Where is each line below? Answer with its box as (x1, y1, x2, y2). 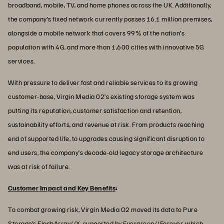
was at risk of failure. (8, 161, 70, 170)
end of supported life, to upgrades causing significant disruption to (8, 133, 204, 142)
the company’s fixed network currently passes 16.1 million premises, (8, 14, 212, 23)
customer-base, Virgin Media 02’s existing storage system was (8, 91, 194, 100)
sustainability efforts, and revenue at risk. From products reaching (8, 119, 204, 128)
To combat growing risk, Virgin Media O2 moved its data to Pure (8, 204, 197, 213)
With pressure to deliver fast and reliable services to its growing (8, 77, 197, 86)
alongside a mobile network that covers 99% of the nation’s (8, 28, 184, 37)
